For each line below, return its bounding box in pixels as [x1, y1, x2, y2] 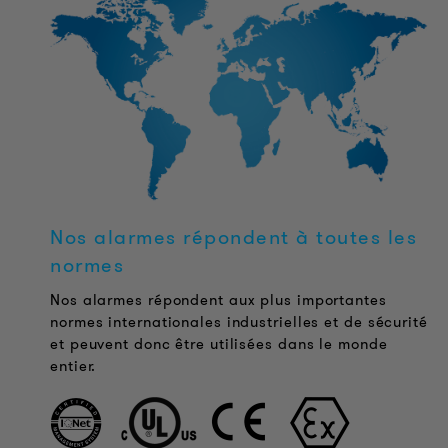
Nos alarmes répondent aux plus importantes [50, 289, 387, 312]
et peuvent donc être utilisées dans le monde [50, 333, 388, 356]
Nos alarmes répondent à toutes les [50, 223, 417, 252]
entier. [50, 355, 97, 378]
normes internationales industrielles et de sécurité [50, 311, 428, 334]
